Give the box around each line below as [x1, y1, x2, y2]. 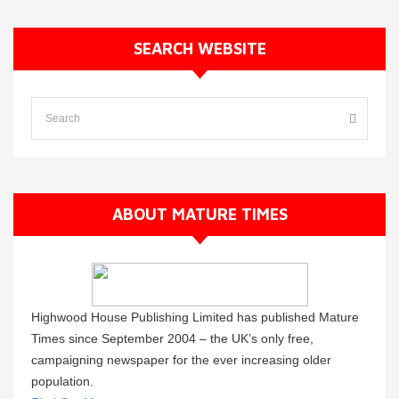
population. [31, 373, 94, 388]
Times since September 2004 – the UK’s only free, [31, 330, 313, 346]
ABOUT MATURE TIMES [111, 204, 288, 224]
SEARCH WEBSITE [133, 38, 266, 58]
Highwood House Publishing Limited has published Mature [31, 309, 359, 324]
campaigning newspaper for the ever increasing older [31, 352, 331, 367]
